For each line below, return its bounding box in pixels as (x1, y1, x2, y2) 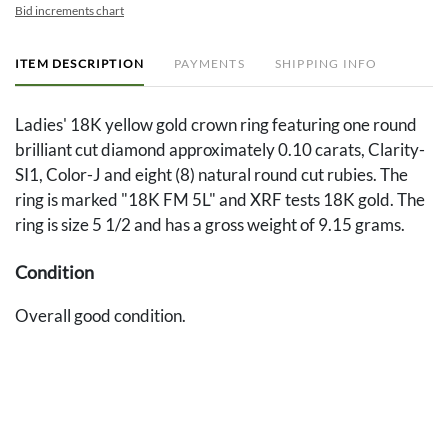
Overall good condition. (15, 305, 186, 327)
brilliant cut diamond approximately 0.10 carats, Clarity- (15, 139, 425, 161)
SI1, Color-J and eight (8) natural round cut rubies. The (15, 164, 408, 186)
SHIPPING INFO (274, 56, 378, 72)
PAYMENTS (174, 56, 245, 72)
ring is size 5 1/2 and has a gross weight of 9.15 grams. (15, 214, 405, 236)
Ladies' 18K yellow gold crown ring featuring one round (15, 114, 417, 136)
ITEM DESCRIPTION (15, 56, 145, 72)
